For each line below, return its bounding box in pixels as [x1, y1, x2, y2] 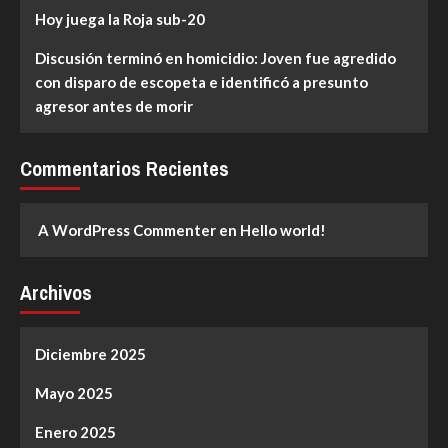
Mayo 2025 [35, 383, 113, 402]
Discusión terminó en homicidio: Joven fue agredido [35, 48, 396, 67]
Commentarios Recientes [20, 154, 229, 182]
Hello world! [240, 220, 326, 239]
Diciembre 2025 [35, 344, 146, 363]
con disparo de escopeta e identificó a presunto [35, 72, 368, 91]
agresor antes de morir [35, 96, 193, 115]
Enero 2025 [35, 422, 116, 441]
